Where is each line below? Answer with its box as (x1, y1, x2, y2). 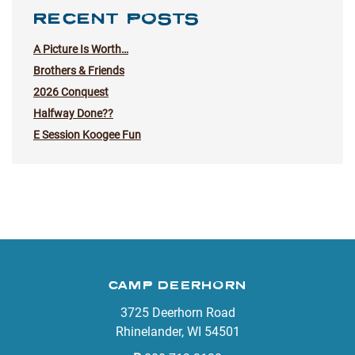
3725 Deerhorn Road (120, 305, 235, 320)
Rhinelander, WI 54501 (115, 324, 240, 339)
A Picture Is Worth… (33, 43, 128, 55)
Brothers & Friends (33, 64, 124, 77)
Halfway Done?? (33, 107, 113, 120)
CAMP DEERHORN (108, 278, 247, 292)
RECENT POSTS (33, 8, 200, 27)
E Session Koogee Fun (33, 128, 141, 141)
